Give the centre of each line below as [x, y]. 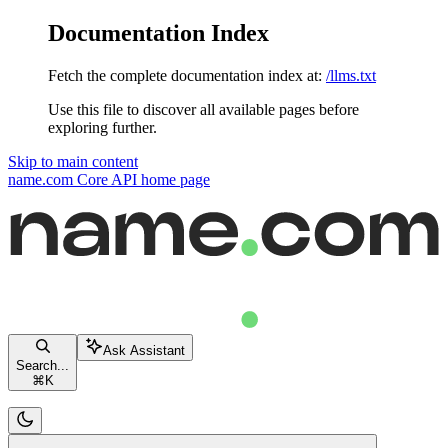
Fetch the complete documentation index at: [185, 75]
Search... [42, 366]
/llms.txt [351, 75]
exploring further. [102, 127]
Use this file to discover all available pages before [203, 109]
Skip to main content [73, 161]
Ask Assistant [144, 351]
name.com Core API [72, 179]
